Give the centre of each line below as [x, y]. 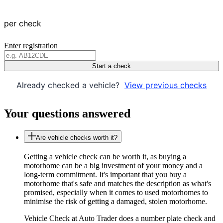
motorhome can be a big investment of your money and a [113, 165]
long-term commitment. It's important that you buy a [105, 174]
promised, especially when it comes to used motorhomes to [116, 192]
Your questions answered [67, 114]
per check [23, 24]
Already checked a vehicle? [69, 85]
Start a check [111, 66]
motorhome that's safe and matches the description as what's [117, 183]
